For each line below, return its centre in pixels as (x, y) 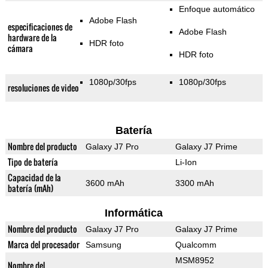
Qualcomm (196, 245)
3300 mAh (194, 183)
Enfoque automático (217, 9)
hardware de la (32, 38)
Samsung (103, 245)
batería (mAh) (30, 188)
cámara (20, 48)
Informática (134, 213)
